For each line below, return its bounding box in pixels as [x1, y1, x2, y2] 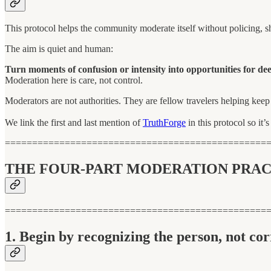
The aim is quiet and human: [5, 44, 113, 54]
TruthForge [143, 117, 186, 128]
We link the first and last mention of [5, 117, 143, 128]
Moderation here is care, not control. [5, 75, 143, 86]
